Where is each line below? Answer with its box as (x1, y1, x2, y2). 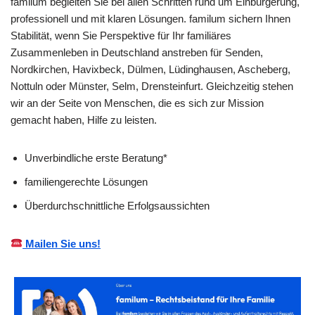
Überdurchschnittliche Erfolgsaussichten (25, 199, 210, 212)
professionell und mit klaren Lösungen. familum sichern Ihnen (11, 12, 290, 25)
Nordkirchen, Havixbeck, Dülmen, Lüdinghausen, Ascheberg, (11, 63, 290, 75)
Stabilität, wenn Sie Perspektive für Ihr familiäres (11, 29, 231, 41)
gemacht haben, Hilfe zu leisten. (11, 113, 157, 126)
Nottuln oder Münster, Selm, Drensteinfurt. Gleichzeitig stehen (11, 79, 293, 92)
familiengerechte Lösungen (25, 175, 148, 188)
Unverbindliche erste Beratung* (25, 151, 167, 164)
